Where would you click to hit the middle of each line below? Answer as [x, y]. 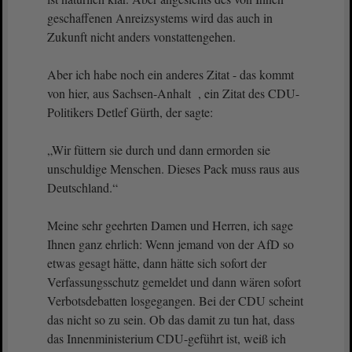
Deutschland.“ [82, 187]
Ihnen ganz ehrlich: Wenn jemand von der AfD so [170, 244]
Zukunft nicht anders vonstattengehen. [141, 37]
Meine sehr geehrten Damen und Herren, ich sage [170, 225]
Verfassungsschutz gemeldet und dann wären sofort [174, 282]
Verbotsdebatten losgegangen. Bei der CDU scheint [175, 301]
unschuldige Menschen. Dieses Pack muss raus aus [173, 169]
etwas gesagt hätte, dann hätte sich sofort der [157, 263]
